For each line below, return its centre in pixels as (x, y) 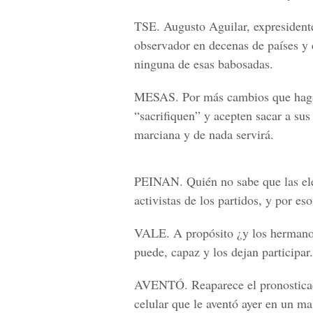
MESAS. (156, 96)
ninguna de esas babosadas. (204, 64)
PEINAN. (159, 181)
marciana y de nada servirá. (204, 134)
